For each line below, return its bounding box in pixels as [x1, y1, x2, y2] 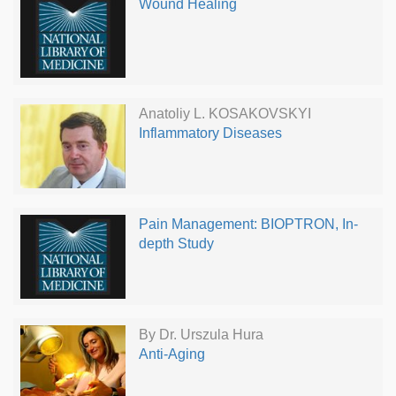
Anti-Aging [138, 346, 205, 362]
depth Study [138, 235, 214, 251]
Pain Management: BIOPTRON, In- [138, 216, 358, 232]
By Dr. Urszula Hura [138, 326, 263, 342]
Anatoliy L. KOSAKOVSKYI [138, 106, 311, 122]
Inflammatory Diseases [138, 126, 282, 141]
